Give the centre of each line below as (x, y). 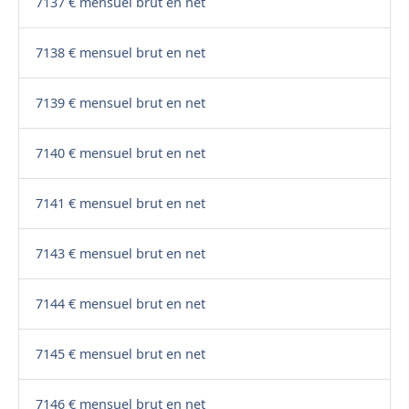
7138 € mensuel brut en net (120, 53)
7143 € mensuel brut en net (120, 254)
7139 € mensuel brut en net (120, 103)
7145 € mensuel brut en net (120, 354)
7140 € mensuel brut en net (120, 153)
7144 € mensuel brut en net (120, 304)
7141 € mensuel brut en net (120, 204)
